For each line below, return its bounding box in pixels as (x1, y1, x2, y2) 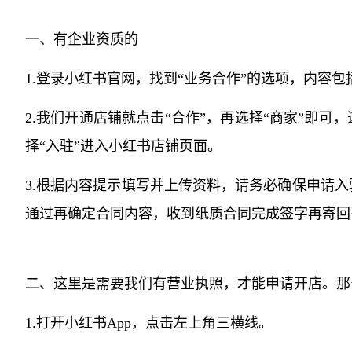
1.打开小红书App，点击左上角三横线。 (25, 315, 273, 331)
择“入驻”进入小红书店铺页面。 (25, 138, 222, 154)
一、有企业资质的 (25, 31, 138, 47)
